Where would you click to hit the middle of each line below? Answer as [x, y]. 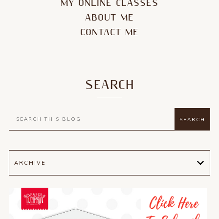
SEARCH [109, 86]
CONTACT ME [109, 33]
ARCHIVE [30, 163]
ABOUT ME [109, 18]
